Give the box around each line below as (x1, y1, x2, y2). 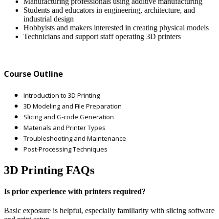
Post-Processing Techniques (23, 144, 108, 153)
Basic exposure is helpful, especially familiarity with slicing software (4, 206, 215, 215)
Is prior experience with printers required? (4, 187, 146, 196)
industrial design (23, 15, 74, 23)
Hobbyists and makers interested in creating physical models (23, 23, 209, 32)
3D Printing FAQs (4, 163, 94, 176)
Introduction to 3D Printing (23, 90, 100, 100)
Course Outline (4, 68, 63, 79)
